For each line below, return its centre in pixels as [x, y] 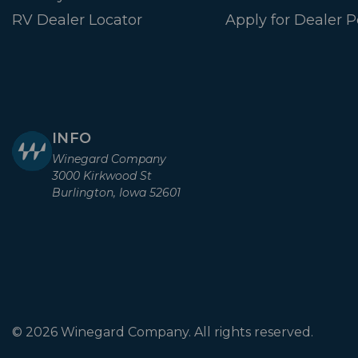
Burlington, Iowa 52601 [116, 193]
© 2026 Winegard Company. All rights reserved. [163, 332]
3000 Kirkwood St [102, 176]
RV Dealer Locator [77, 20]
